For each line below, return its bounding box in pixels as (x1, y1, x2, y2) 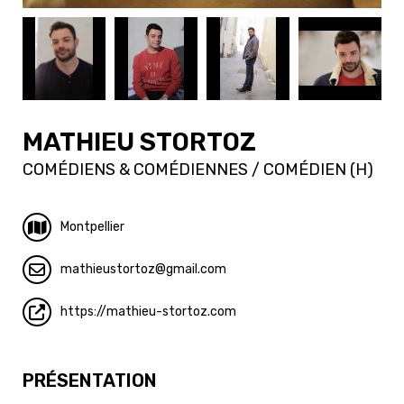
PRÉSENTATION (23, 369, 157, 391)
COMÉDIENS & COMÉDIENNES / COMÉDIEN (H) (23, 159, 373, 179)
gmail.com (166, 261, 226, 277)
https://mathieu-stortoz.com (60, 303, 236, 319)
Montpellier (60, 218, 124, 234)
